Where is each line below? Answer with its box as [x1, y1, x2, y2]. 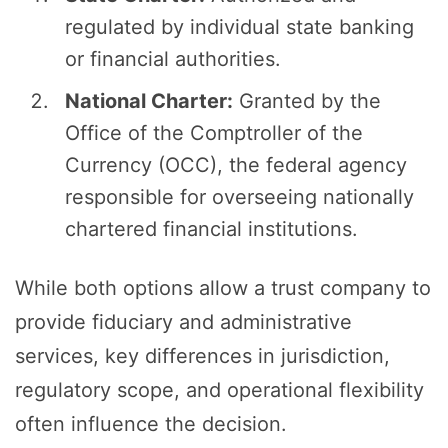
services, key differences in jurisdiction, [15, 344, 390, 369]
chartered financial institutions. [65, 217, 358, 242]
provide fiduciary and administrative [15, 310, 352, 335]
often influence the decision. [15, 412, 287, 437]
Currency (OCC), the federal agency [65, 153, 407, 178]
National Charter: [65, 89, 233, 114]
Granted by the [233, 89, 381, 114]
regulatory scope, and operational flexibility [15, 378, 424, 403]
